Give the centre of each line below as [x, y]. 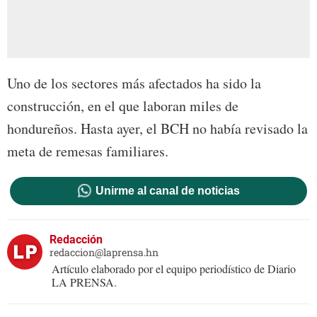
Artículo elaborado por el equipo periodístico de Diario [174, 269]
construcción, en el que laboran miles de [123, 106]
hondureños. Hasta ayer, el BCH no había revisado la [157, 129]
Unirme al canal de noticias [167, 191]
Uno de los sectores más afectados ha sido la [134, 83]
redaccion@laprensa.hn [104, 253]
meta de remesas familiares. [88, 151]
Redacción [76, 240]
